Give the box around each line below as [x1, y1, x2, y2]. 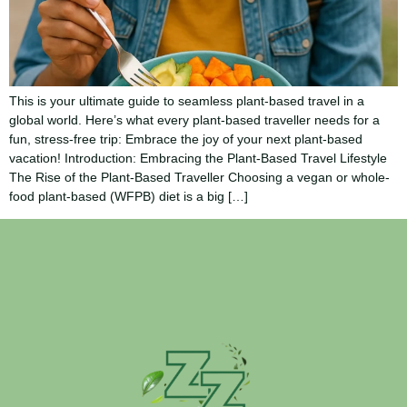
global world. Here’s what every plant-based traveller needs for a [9, 113, 380, 127]
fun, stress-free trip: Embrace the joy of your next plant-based [9, 132, 362, 146]
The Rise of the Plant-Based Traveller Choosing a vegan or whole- [9, 170, 390, 184]
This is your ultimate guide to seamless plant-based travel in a [9, 94, 364, 108]
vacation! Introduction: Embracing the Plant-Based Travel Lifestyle [9, 151, 387, 165]
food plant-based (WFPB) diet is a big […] [9, 189, 248, 203]
